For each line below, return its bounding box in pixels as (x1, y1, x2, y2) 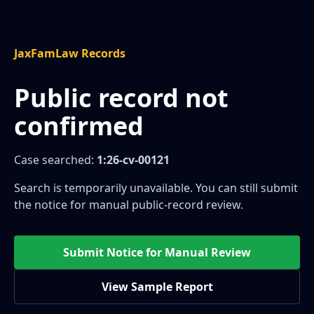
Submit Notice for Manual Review (63, 245, 251, 260)
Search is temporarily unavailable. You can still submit (14, 180, 298, 196)
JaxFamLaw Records (14, 46, 125, 61)
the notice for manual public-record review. (14, 197, 243, 212)
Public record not (14, 81, 228, 115)
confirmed (14, 109, 144, 143)
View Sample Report (101, 279, 213, 294)
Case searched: (14, 152, 97, 168)
